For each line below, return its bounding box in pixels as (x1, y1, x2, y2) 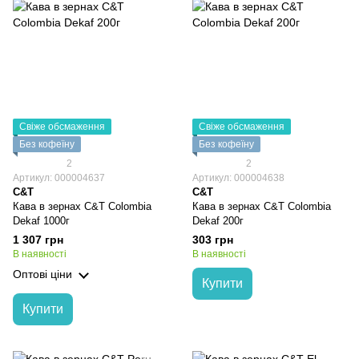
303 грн (192, 233, 233, 246)
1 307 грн (13, 233, 63, 246)
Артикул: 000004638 (192, 172, 284, 184)
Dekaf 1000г (13, 215, 70, 227)
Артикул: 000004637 (13, 172, 105, 184)
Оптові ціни (13, 268, 72, 280)
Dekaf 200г (192, 215, 244, 227)
